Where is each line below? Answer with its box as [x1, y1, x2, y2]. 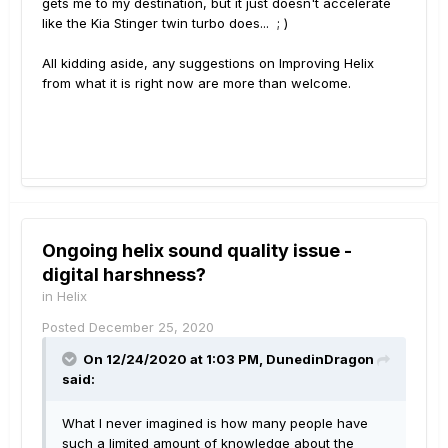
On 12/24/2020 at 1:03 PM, [83, 350, 266, 367]
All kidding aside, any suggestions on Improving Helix [42, 54, 374, 71]
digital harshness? [42, 263, 206, 285]
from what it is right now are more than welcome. [42, 74, 351, 91]
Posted [42, 318, 89, 335]
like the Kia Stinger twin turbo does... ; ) [42, 14, 288, 31]
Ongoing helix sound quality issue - [42, 239, 352, 261]
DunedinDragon [266, 350, 374, 367]
